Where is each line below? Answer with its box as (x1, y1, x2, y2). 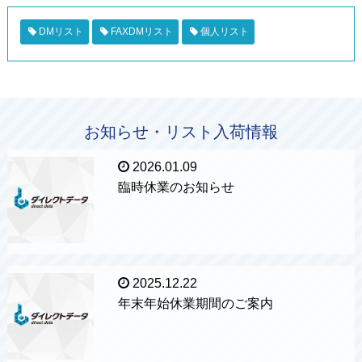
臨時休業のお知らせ (118, 179, 235, 194)
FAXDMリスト (110, 26, 173, 37)
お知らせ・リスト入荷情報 (83, 123, 278, 141)
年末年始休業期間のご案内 (118, 296, 274, 310)
